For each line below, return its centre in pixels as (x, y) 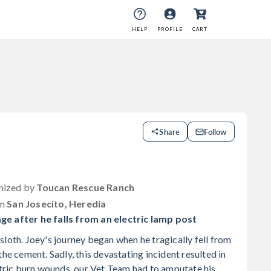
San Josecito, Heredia (57, 204)
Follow (215, 132)
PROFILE (170, 29)
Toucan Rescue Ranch (86, 187)
